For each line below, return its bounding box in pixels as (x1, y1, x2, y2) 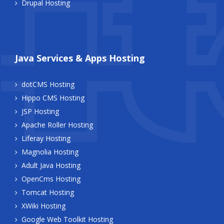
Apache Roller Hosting (21, 120, 93, 130)
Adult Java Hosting (21, 160, 80, 170)
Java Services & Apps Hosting (15, 52, 145, 64)
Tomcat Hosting (21, 187, 74, 197)
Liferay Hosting (21, 133, 70, 143)
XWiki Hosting (21, 201, 65, 211)
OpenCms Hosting (21, 174, 80, 184)
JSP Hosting (21, 106, 59, 116)
